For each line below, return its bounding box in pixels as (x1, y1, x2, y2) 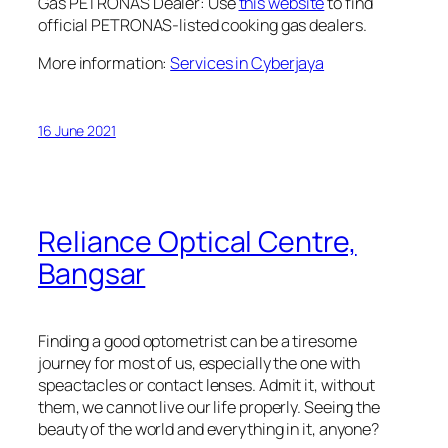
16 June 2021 (38, 120, 116, 140)
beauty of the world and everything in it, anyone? (38, 417, 380, 440)
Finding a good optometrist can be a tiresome (38, 329, 357, 352)
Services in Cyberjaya (170, 52, 325, 75)
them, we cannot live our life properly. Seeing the (38, 395, 380, 418)
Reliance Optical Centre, (38, 221, 357, 261)
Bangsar (38, 253, 146, 293)
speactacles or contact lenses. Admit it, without (38, 373, 376, 396)
